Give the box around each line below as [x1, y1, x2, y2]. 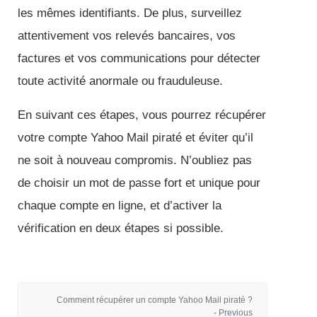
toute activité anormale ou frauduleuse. [18, 74, 223, 88]
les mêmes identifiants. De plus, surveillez [18, 6, 242, 20]
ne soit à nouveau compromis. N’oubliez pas [18, 154, 252, 167]
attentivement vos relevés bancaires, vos [18, 29, 236, 42]
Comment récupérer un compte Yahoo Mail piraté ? [56, 295, 253, 305]
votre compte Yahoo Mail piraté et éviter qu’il [18, 131, 253, 144]
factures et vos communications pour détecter [18, 52, 260, 65]
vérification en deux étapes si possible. [18, 221, 224, 235]
